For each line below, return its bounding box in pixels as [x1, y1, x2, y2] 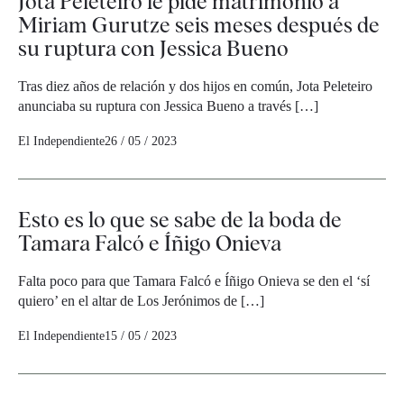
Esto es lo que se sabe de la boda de [18, 207, 342, 233]
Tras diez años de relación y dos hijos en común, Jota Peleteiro [18, 78, 372, 94]
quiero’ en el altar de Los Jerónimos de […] [18, 293, 264, 308]
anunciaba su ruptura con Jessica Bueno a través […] [18, 98, 318, 114]
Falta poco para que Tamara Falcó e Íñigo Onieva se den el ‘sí [18, 273, 370, 289]
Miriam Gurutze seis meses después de [18, 12, 380, 38]
